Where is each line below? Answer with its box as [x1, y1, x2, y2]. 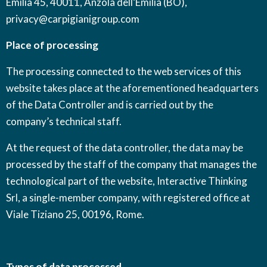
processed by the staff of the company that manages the [6, 158, 257, 170]
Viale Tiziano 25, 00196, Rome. [6, 208, 144, 221]
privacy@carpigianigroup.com [6, 13, 139, 25]
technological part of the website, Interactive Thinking [6, 175, 247, 187]
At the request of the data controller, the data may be [6, 141, 243, 154]
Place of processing [6, 39, 98, 51]
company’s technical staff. [6, 115, 123, 128]
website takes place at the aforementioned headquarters [6, 82, 259, 94]
